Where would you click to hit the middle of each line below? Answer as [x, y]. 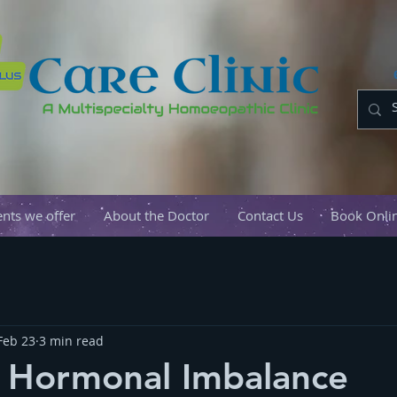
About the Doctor [156, 215]
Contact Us [270, 215]
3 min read [71, 340]
